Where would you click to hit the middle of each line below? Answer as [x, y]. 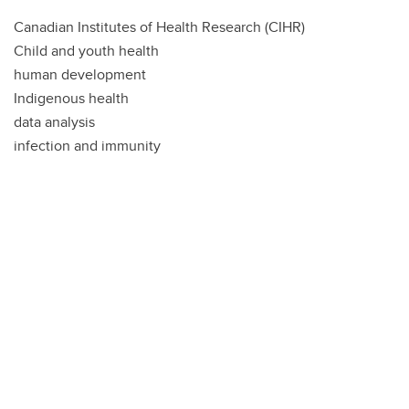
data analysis [54, 122]
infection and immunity [87, 146]
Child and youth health [86, 51]
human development [80, 75]
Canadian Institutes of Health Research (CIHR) [159, 27]
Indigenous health [71, 99]
